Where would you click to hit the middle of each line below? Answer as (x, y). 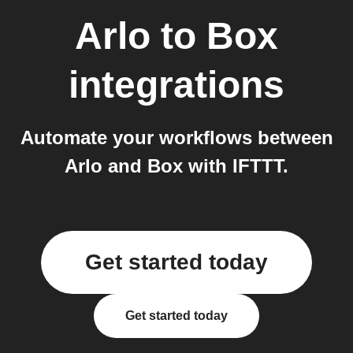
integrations (176, 85)
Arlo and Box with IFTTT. (176, 166)
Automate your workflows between (176, 137)
